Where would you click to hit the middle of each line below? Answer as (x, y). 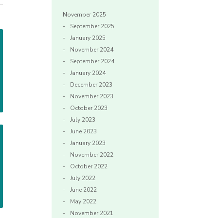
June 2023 (83, 132)
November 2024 (92, 50)
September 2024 (92, 62)
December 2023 (91, 85)
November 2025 (84, 15)
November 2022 (92, 155)
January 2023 (88, 143)
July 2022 (83, 178)
